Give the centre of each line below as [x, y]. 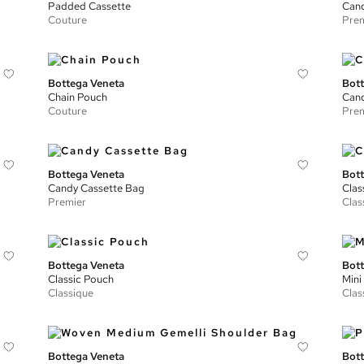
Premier [67, 202]
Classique [71, 293]
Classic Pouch [81, 279]
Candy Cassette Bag [97, 188]
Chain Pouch [78, 97]
